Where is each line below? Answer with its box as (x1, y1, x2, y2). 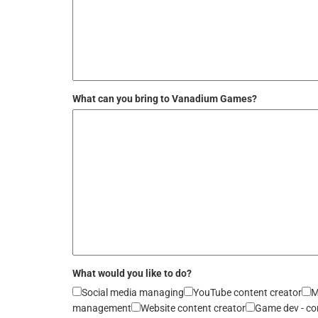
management (72, 302, 131, 314)
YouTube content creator (193, 287, 302, 298)
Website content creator (141, 302, 246, 314)
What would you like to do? (72, 268, 192, 279)
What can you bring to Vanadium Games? (72, 93, 257, 104)
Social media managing (82, 287, 184, 298)
